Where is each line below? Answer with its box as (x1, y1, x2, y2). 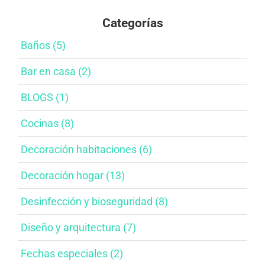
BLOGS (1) (21, 91, 69, 104)
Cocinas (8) (21, 117, 74, 130)
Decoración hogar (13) (21, 169, 125, 182)
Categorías (102, 16, 163, 31)
